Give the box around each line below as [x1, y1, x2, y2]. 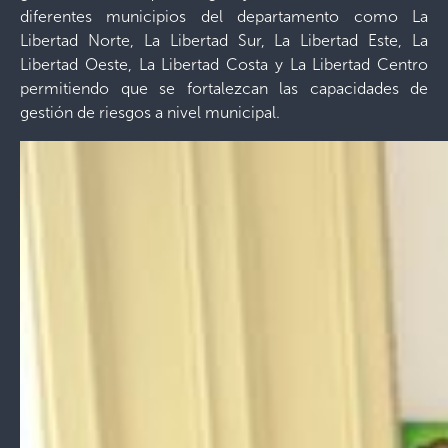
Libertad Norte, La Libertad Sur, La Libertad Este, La [20, 31, 428, 51]
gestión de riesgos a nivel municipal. [20, 103, 280, 123]
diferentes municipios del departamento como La [20, 7, 428, 27]
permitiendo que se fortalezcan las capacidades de [20, 79, 428, 99]
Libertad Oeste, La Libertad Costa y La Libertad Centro [20, 55, 428, 75]
